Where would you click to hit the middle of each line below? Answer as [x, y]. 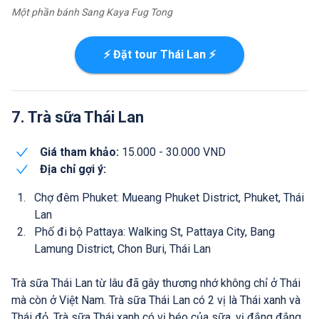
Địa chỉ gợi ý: [73, 169]
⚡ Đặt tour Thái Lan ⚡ [159, 54]
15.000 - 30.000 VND [172, 152]
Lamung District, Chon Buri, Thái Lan [122, 249]
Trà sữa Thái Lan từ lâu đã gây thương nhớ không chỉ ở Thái [156, 283]
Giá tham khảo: [79, 152]
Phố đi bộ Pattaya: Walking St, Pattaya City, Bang [155, 231]
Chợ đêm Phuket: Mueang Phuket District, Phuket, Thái [169, 197]
